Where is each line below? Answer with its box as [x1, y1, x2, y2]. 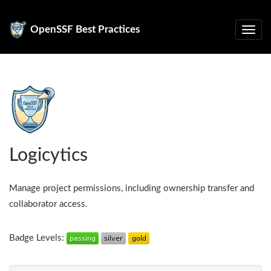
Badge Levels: [9, 233, 67, 243]
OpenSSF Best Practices [30, 24, 140, 34]
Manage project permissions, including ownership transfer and [9, 184, 254, 193]
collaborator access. [9, 200, 88, 209]
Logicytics [9, 146, 88, 165]
